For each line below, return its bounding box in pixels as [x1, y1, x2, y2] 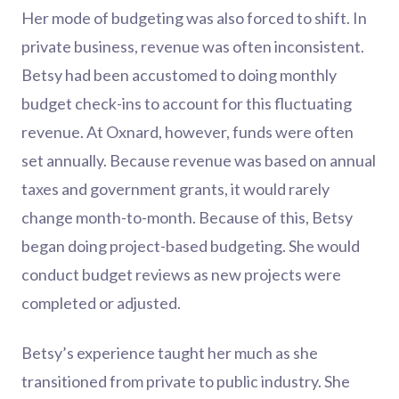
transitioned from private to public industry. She [21, 371, 350, 391]
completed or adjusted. [21, 293, 181, 313]
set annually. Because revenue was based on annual [21, 151, 376, 170]
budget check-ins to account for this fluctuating [21, 94, 352, 113]
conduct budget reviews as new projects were [21, 265, 341, 284]
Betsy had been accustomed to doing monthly [21, 65, 337, 85]
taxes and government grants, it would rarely [21, 179, 330, 199]
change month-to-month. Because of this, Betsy [21, 208, 353, 227]
